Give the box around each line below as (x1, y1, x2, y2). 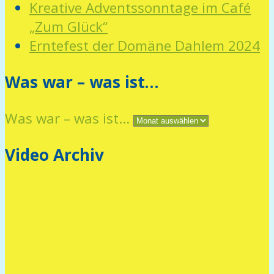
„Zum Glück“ (29, 17, 108, 36)
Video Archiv (5, 144, 104, 166)
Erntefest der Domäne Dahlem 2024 (29, 35, 260, 55)
